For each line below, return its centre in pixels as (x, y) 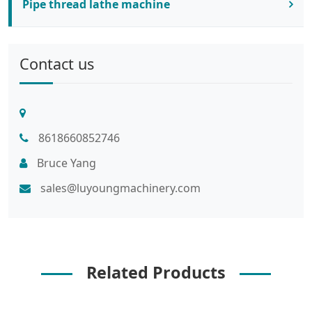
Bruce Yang (65, 163)
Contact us (57, 64)
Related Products (156, 273)
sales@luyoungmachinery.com (119, 188)
